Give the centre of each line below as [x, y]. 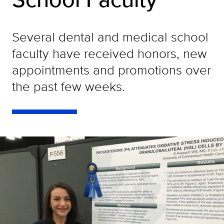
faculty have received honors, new [109, 53]
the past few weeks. [68, 86]
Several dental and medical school [110, 37]
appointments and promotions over [111, 70]
